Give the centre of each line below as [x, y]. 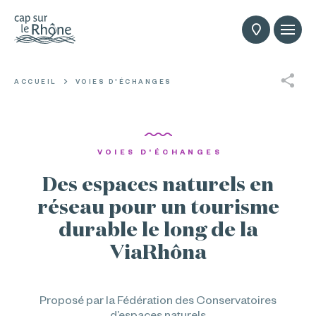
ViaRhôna [158, 253]
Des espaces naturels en [158, 186]
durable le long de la [158, 231]
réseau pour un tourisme [158, 208]
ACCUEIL [36, 82]
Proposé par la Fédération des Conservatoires [158, 300]
